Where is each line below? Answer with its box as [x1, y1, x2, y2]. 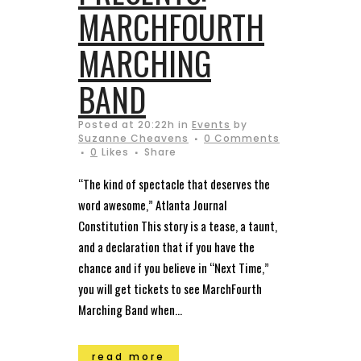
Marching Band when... [78, 300, 182, 318]
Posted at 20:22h [78, 117, 175, 131]
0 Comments [204, 131, 280, 145]
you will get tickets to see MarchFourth [78, 279, 262, 297]
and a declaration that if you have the [78, 237, 255, 255]
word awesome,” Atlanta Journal [78, 195, 226, 214]
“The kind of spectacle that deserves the [78, 174, 270, 193]
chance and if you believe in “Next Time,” [78, 258, 269, 276]
